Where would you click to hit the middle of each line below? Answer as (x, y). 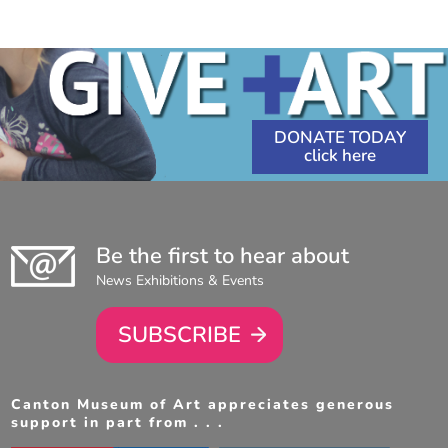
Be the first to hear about (223, 256)
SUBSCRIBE (180, 335)
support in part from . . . (118, 423)
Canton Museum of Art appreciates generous (203, 405)
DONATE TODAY (340, 137)
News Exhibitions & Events (180, 280)
